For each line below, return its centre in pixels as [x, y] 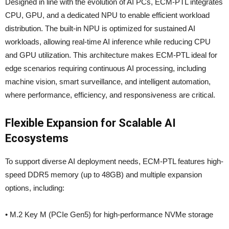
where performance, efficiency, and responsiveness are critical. [110, 95]
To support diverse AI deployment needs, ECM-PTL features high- [114, 162]
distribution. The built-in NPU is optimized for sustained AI [100, 29]
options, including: [35, 188]
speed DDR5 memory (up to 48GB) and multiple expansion [104, 175]
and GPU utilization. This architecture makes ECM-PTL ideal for [111, 55]
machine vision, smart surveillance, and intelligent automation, [108, 82]
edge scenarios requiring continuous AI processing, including [106, 68]
